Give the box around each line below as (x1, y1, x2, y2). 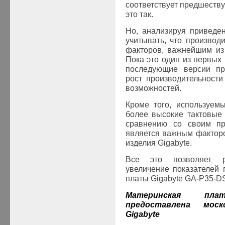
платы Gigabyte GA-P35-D (125, 174, 222, 183)
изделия (125, 138, 158, 147)
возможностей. (125, 83, 181, 92)
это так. (125, 10, 153, 19)
